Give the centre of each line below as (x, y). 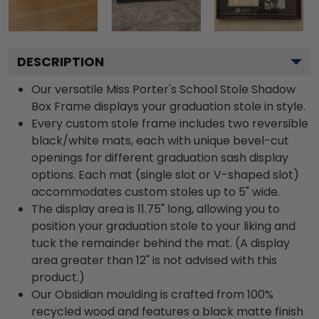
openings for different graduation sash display (160, 158)
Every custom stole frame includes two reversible (170, 124)
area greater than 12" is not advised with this (154, 261)
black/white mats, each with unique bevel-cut (160, 141)
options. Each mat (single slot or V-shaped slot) (165, 175)
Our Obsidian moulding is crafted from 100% (152, 295)
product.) (58, 278)
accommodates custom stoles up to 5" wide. (156, 192)
